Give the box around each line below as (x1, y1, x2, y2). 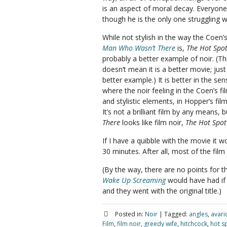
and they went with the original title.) (102, 186, 221, 196)
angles (188, 210, 208, 218)
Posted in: (115, 210, 143, 218)
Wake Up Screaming (102, 175, 166, 185)
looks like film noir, (120, 118, 185, 127)
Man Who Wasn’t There (102, 43, 175, 53)
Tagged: (164, 210, 187, 218)
